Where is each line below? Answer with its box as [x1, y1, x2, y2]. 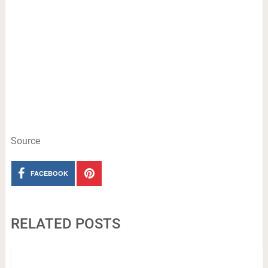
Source [10, 135, 40, 147]
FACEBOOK [31, 169, 69, 178]
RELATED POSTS [10, 215, 120, 232]
